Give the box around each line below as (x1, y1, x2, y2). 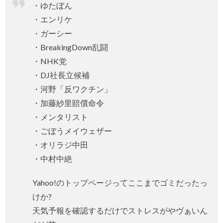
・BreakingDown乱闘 (32, 42, 108, 52)
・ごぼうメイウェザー (32, 126, 112, 136)
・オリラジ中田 (32, 140, 88, 150)
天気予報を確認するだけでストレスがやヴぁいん (32, 206, 208, 216)
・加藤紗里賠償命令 (32, 98, 104, 108)
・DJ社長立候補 (32, 70, 90, 80)
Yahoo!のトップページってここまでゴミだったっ (32, 178, 208, 188)
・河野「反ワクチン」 (32, 84, 112, 94)
